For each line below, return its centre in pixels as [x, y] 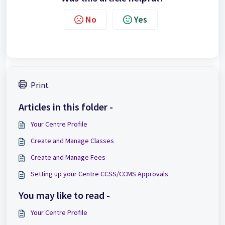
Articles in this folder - [66, 106]
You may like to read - [64, 195]
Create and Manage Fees [68, 157]
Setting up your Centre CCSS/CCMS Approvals [99, 174]
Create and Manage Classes [72, 140]
